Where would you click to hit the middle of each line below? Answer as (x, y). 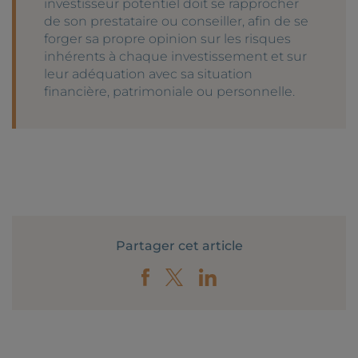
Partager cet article (179, 245)
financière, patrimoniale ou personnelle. (169, 91)
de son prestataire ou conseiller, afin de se (176, 21)
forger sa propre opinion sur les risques (167, 38)
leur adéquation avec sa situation (148, 74)
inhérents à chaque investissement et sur (175, 56)
